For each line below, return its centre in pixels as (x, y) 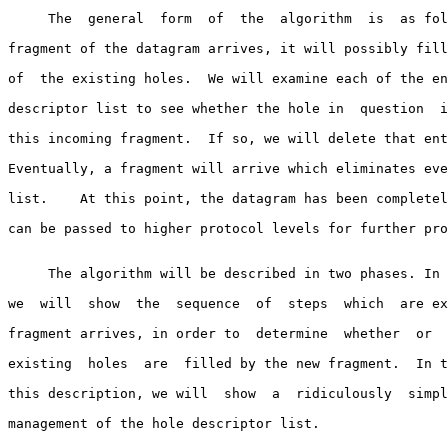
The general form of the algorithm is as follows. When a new (28, 18)
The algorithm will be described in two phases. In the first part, (28, 273)
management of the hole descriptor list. (164, 423)
